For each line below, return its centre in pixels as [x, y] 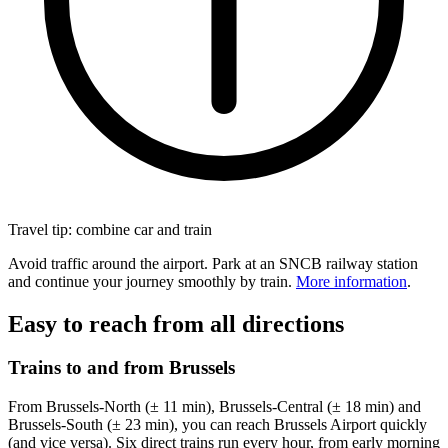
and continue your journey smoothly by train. [152, 281]
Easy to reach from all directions [176, 323]
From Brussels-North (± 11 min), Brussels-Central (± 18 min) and [214, 407]
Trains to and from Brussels [121, 368]
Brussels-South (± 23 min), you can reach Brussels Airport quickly [217, 425]
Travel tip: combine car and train [110, 229]
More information [351, 281]
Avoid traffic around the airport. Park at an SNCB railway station [213, 263]
